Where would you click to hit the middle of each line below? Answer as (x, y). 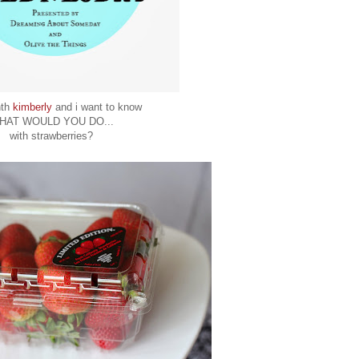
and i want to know (97, 107)
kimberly (32, 107)
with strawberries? (51, 136)
